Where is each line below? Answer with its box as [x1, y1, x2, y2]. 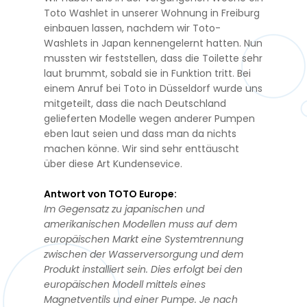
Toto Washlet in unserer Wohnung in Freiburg [44, 5, 260, 20]
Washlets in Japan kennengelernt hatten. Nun [44, 36, 262, 50]
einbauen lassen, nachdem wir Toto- [44, 21, 221, 35]
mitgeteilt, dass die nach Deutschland [44, 96, 226, 110]
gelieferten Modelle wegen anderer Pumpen [44, 111, 255, 125]
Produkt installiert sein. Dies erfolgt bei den [44, 262, 243, 276]
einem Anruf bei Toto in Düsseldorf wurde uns [44, 81, 262, 95]
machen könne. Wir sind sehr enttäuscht [44, 141, 239, 156]
